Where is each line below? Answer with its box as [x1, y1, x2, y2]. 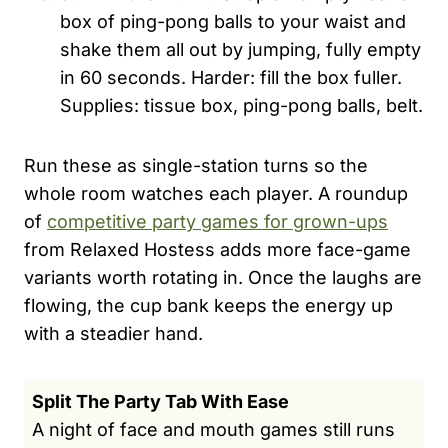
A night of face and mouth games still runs [32, 418, 395, 440]
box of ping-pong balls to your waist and [60, 10, 406, 32]
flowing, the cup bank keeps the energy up [24, 294, 393, 316]
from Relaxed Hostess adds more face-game [24, 238, 411, 260]
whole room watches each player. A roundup [24, 182, 408, 204]
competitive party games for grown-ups [47, 210, 388, 232]
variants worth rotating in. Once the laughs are [24, 266, 422, 288]
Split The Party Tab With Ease [32, 390, 289, 412]
